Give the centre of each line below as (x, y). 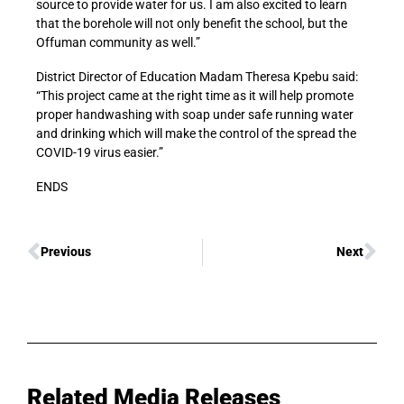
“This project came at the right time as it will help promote (195, 95)
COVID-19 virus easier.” (100, 152)
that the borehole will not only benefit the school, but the (192, 24)
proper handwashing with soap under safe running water (195, 114)
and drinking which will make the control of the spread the (196, 133)
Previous (66, 252)
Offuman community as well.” (118, 43)
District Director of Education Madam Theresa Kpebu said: (197, 76)
